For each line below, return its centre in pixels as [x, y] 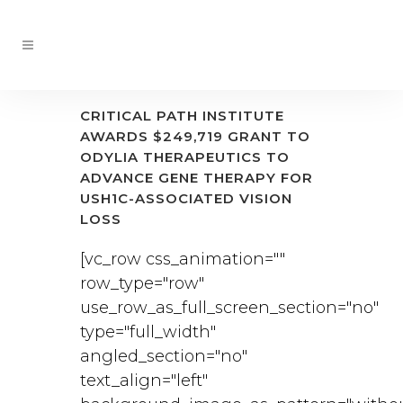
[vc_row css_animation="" [183, 259]
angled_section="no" [164, 356]
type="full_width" [148, 332]
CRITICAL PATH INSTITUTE [182, 116]
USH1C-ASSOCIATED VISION [186, 198]
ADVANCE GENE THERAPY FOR [197, 178]
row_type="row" [142, 283]
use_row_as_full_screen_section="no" [229, 308]
